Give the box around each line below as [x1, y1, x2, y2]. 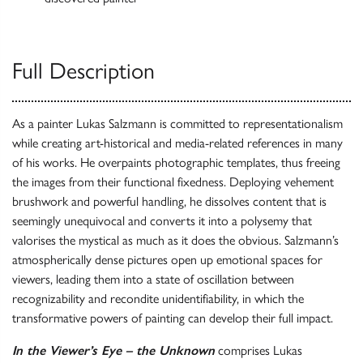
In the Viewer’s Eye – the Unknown [12, 343, 215, 359]
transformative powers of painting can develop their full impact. [12, 310, 333, 327]
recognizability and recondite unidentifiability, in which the [12, 291, 304, 307]
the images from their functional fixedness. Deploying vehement [12, 174, 334, 190]
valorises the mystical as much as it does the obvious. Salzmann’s [12, 233, 339, 249]
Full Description [12, 57, 155, 85]
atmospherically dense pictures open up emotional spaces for [12, 252, 322, 268]
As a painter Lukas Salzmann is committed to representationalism [12, 116, 343, 132]
